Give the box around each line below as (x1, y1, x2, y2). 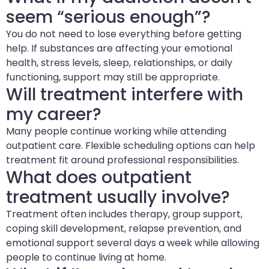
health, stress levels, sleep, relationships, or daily (6, 55, 232, 70)
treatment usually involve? (6, 185, 230, 209)
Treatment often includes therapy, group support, (6, 207, 243, 221)
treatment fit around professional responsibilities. (6, 153, 239, 167)
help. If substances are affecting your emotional (6, 41, 232, 55)
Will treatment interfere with (6, 82, 243, 106)
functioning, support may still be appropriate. (6, 70, 220, 84)
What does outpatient (6, 165, 192, 189)
